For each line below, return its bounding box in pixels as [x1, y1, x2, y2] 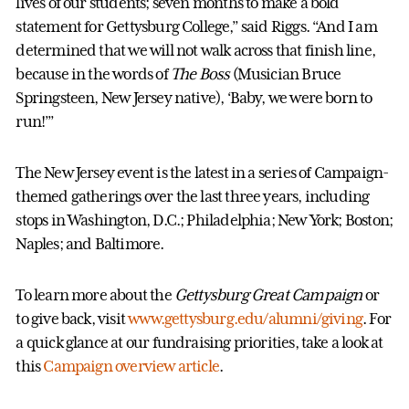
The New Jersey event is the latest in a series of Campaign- [16, 163, 389, 182]
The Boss [170, 64, 230, 83]
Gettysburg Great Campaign [173, 285, 362, 304]
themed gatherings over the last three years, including [16, 186, 370, 205]
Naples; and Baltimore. [16, 234, 164, 253]
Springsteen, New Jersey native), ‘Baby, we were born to [16, 88, 372, 107]
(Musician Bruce [229, 64, 341, 83]
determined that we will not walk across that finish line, [16, 40, 375, 59]
